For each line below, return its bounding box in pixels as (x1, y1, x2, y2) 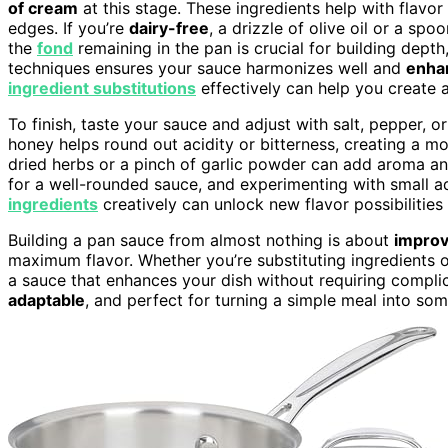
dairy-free (129, 17, 209, 38)
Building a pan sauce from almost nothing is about (8, 229, 394, 250)
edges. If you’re (8, 17, 129, 38)
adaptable (8, 289, 85, 310)
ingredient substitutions (8, 77, 196, 98)
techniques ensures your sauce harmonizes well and (8, 57, 406, 78)
